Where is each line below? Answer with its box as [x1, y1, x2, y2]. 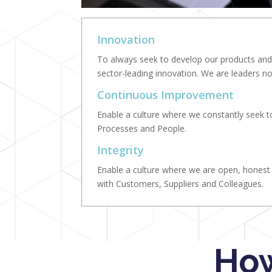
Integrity [97, 143, 144, 158]
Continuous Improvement [97, 87, 234, 103]
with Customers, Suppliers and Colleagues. [97, 178, 264, 190]
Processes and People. [97, 123, 187, 135]
